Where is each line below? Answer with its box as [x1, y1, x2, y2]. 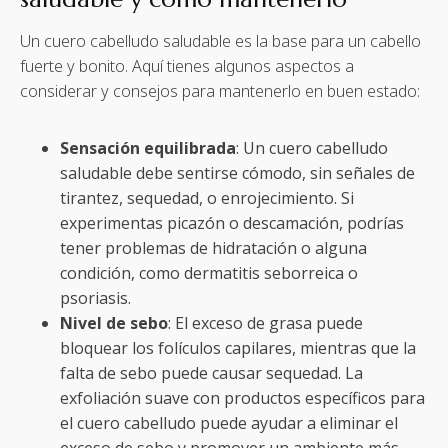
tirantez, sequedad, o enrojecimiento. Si [60, 186, 354, 209]
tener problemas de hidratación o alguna [60, 236, 367, 259]
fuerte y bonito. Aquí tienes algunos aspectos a [20, 54, 354, 77]
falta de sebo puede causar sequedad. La [60, 361, 363, 384]
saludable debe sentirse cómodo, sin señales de [60, 161, 415, 184]
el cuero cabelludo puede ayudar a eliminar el [60, 411, 398, 434]
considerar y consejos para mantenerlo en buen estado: [20, 79, 420, 102]
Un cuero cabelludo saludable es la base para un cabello [20, 29, 421, 52]
